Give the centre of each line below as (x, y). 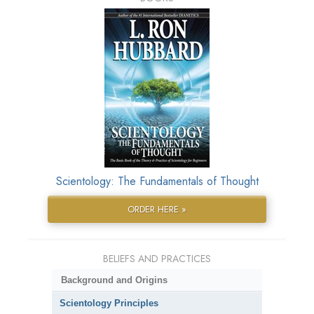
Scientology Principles (109, 303)
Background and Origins (114, 280)
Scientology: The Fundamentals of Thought (157, 182)
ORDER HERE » (157, 210)
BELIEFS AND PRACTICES (157, 259)
